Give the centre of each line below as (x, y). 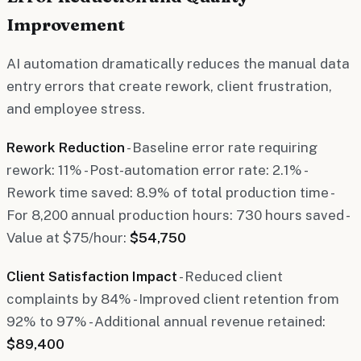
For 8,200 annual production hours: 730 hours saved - (177, 215)
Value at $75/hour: (68, 237)
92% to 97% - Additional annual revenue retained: (166, 321)
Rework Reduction (66, 147)
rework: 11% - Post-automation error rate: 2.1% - (156, 170)
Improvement (66, 24)
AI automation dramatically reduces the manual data (178, 63)
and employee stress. (76, 108)
